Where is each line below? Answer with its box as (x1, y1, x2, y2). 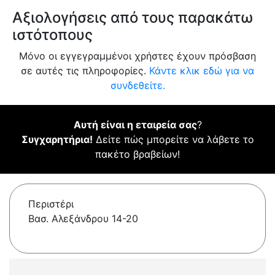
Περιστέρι (28, 198, 74, 211)
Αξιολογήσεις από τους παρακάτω (12, 9, 253, 27)
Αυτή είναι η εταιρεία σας (73, 118, 197, 131)
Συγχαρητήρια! (21, 133, 93, 146)
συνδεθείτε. (110, 79, 165, 92)
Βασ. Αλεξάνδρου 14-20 (28, 212, 138, 225)
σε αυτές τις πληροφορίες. (21, 64, 149, 77)
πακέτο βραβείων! (95, 148, 180, 161)
